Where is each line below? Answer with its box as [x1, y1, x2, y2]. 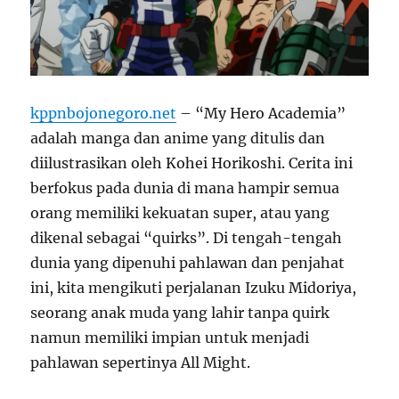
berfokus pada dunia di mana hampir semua [30, 178, 340, 197]
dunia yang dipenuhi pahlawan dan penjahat [30, 253, 346, 272]
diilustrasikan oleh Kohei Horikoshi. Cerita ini [30, 153, 354, 172]
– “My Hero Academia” [176, 103, 346, 122]
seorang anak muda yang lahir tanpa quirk [30, 303, 330, 322]
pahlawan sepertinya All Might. [30, 353, 251, 371]
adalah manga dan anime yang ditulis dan [30, 128, 326, 147]
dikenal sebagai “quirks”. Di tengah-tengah [30, 228, 343, 247]
